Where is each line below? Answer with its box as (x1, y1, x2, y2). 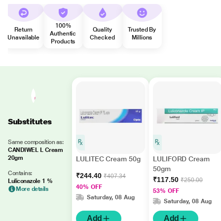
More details (16, 185, 49, 192)
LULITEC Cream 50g (76, 155, 141, 163)
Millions (132, 34, 152, 41)
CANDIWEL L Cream (8, 147, 63, 153)
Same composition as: (8, 139, 64, 146)
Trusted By (128, 26, 156, 33)
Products (51, 38, 75, 45)
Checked (90, 34, 115, 41)
